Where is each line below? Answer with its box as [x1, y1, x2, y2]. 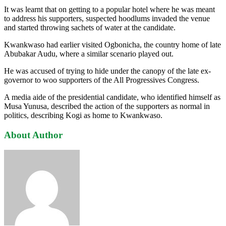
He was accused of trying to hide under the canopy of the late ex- [4, 66, 211, 75]
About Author [4, 129, 63, 140]
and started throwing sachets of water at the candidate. [4, 23, 176, 32]
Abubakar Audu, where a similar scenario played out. [4, 49, 174, 58]
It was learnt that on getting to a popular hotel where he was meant [4, 5, 215, 14]
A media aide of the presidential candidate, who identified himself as [4, 92, 220, 101]
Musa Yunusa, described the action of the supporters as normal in [4, 101, 210, 110]
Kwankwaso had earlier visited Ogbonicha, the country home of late [4, 40, 221, 49]
